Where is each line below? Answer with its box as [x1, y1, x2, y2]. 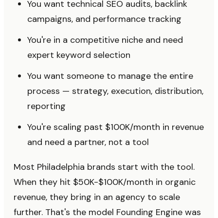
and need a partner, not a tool [27, 136, 149, 148]
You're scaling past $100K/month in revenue [27, 121, 204, 133]
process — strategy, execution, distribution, [27, 85, 203, 97]
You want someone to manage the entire [27, 70, 193, 82]
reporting [27, 100, 66, 112]
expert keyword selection [27, 49, 130, 61]
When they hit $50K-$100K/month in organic [14, 176, 196, 188]
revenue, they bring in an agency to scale [14, 191, 180, 203]
